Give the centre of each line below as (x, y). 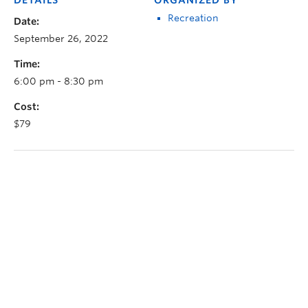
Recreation (193, 18)
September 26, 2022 (61, 38)
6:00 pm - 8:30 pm (58, 81)
